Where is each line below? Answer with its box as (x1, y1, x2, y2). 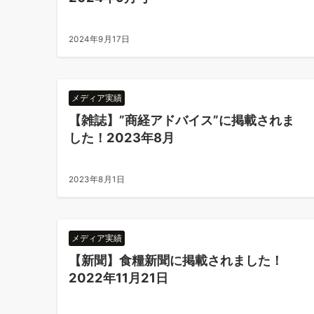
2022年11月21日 (69, 270, 168, 285)
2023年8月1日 (69, 175, 125, 184)
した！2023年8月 (69, 130, 175, 145)
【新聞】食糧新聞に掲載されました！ (69, 252, 283, 268)
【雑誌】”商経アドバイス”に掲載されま (69, 112, 294, 128)
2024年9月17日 (69, 34, 130, 44)
